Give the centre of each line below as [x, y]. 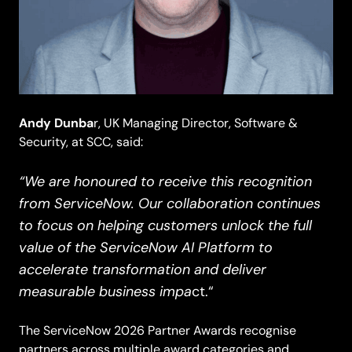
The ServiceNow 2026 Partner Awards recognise [158, 330]
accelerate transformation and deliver [143, 269]
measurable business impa [105, 291]
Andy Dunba [56, 122]
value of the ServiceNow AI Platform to [146, 247]
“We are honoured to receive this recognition [165, 181]
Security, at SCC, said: [81, 141]
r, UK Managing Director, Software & [196, 123]
